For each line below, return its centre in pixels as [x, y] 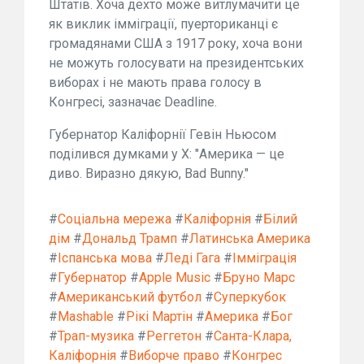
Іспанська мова [105, 258]
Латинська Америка [250, 238]
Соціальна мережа [115, 219]
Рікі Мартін [159, 316]
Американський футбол [130, 297]
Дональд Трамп [130, 238]
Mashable [86, 316]
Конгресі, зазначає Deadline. [133, 102]
